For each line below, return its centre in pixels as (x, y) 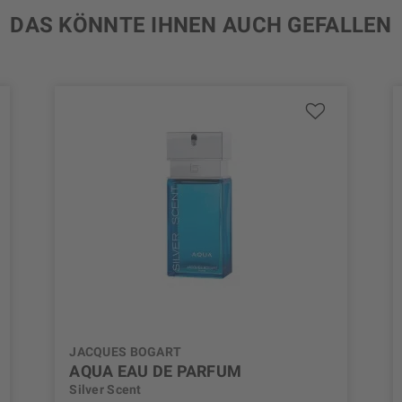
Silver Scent (105, 390)
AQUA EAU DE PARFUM (156, 371)
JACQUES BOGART (126, 352)
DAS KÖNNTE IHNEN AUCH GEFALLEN (201, 26)
